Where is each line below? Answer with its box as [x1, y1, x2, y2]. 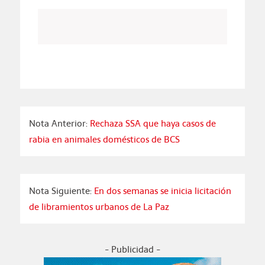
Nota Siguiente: [28, 184, 94, 198]
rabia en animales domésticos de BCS [28, 132, 180, 147]
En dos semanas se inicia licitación [93, 184, 231, 198]
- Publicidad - [105, 243, 160, 257]
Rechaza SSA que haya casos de [87, 117, 216, 131]
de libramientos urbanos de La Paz [28, 200, 169, 214]
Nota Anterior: [28, 117, 88, 131]
